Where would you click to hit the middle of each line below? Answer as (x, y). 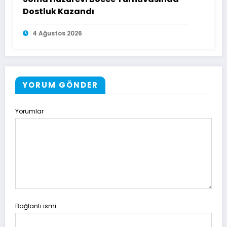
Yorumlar (29, 111)
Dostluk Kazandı (59, 12)
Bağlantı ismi (36, 206)
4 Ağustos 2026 (57, 33)
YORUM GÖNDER (60, 85)
